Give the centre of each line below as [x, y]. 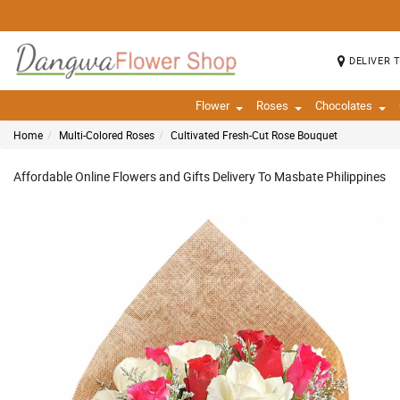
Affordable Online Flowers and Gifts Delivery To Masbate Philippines [200, 176]
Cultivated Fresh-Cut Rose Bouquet [254, 135]
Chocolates [344, 105]
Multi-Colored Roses [107, 135]
